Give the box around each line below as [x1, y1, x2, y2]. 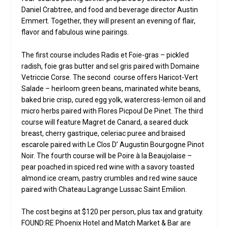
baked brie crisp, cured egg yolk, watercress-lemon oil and [21, 95, 206, 104]
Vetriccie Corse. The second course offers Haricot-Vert [21, 73, 198, 81]
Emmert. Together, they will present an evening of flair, [21, 17, 196, 25]
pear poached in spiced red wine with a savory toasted [21, 162, 195, 171]
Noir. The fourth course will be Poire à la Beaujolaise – [21, 151, 192, 160]
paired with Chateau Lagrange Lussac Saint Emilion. [21, 185, 187, 193]
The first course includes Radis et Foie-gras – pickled [21, 50, 189, 59]
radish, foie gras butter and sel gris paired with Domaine [21, 62, 200, 70]
